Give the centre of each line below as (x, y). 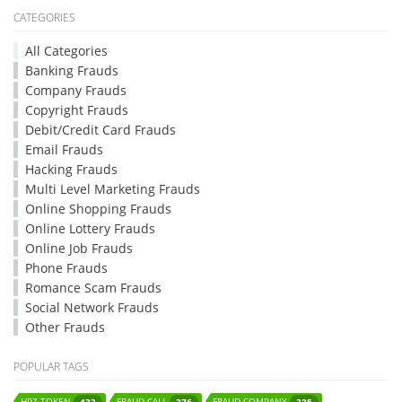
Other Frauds (65, 328)
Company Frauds (76, 91)
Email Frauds (64, 150)
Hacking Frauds (71, 170)
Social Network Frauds (92, 308)
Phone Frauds (66, 268)
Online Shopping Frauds (98, 209)
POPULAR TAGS (51, 367)
